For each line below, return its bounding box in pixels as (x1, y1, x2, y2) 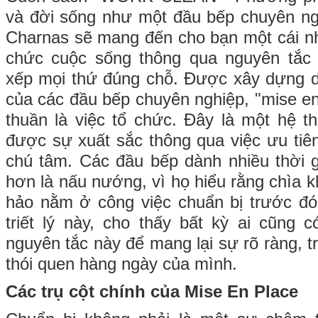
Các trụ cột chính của (6, 283, 180, 301)
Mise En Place (185, 283, 298, 301)
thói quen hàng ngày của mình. (6, 255, 237, 273)
